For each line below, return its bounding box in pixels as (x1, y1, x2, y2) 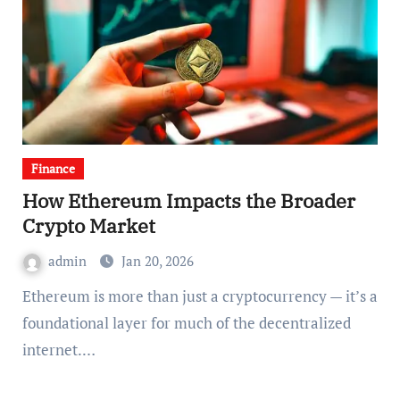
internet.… (21, 339, 96, 360)
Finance (30, 160, 75, 177)
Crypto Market (21, 212, 155, 238)
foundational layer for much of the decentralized (21, 312, 351, 333)
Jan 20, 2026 (121, 252, 194, 270)
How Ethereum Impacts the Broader (21, 187, 355, 213)
